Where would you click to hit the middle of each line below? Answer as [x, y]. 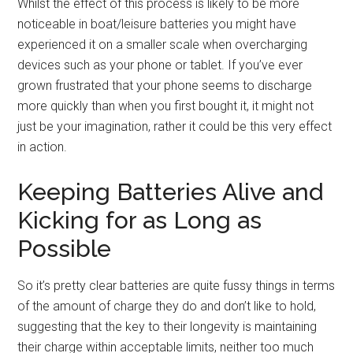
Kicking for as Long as [140, 220]
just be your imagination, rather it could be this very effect [175, 126]
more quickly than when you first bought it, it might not [166, 106]
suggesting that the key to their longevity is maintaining [167, 326]
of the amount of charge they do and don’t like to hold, [167, 306]
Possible [65, 248]
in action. [43, 147]
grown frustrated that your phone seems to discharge [165, 85]
